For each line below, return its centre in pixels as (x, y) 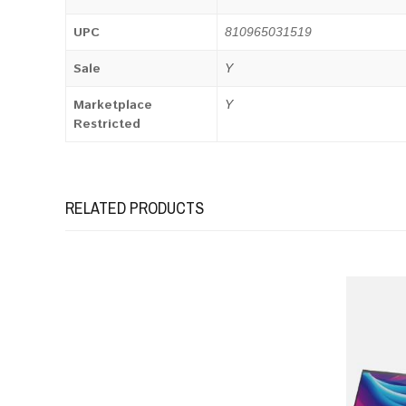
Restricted (107, 124)
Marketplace (113, 105)
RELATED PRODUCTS (135, 208)
